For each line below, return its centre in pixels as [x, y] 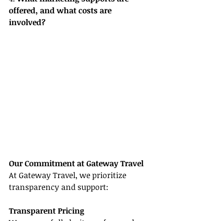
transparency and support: [59, 187]
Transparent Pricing [47, 211]
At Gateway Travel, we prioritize [69, 175]
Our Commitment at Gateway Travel [76, 164]
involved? [27, 22]
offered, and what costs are [61, 11]
